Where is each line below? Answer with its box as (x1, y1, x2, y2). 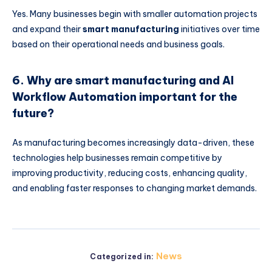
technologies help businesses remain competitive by (12, 152, 222, 163)
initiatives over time (179, 23, 260, 35)
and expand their (12, 23, 83, 35)
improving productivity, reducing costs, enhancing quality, (12, 167, 247, 178)
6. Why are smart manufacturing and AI (12, 73, 234, 88)
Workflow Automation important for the (12, 90, 237, 104)
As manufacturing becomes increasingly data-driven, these (12, 137, 254, 148)
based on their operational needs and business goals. (12, 38, 225, 50)
